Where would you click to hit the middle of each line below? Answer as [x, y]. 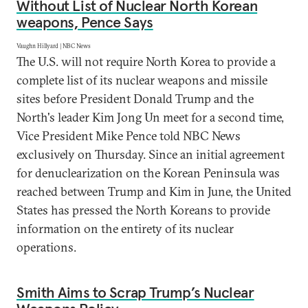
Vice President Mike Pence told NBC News [129, 136]
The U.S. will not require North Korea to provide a [146, 62]
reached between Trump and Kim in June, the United [154, 191]
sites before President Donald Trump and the [135, 99]
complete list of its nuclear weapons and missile [142, 80]
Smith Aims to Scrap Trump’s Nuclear [135, 292]
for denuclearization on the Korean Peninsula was [148, 173]
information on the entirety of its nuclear [125, 229]
